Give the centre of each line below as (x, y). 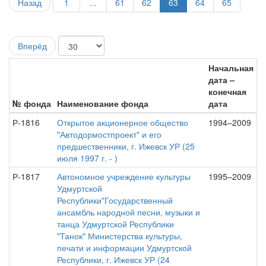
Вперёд (32, 46)
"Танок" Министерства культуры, (120, 236)
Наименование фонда (103, 103)
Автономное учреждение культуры (124, 176)
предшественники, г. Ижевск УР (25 (126, 146)
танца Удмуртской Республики (115, 224)
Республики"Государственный (115, 200)
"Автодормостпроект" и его (109, 134)
